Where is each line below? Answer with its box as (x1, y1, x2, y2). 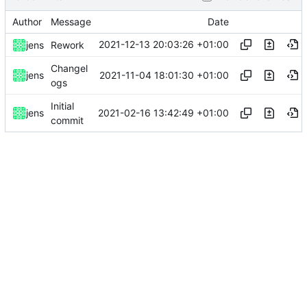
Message (51, 15, 91, 27)
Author (12, 15, 42, 27)
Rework (51, 38, 84, 51)
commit (51, 114, 84, 126)
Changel (51, 62, 88, 74)
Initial (51, 99, 74, 112)
